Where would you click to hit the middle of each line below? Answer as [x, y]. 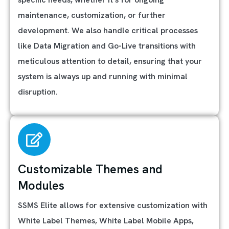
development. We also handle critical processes [108, 30]
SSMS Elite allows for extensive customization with [113, 205]
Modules [41, 186]
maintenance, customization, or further [92, 15]
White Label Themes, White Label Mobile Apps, [106, 221]
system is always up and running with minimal [103, 76]
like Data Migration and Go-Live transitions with [107, 46]
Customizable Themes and [90, 169]
